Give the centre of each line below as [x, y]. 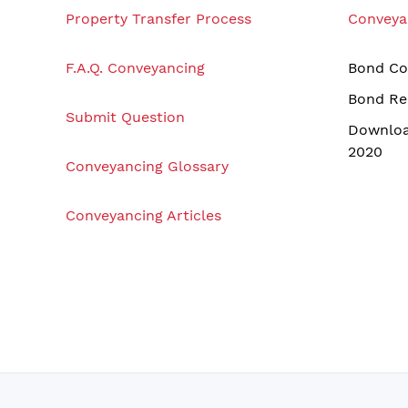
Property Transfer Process [158, 19]
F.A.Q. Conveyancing [135, 68]
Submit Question [125, 117]
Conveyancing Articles [143, 215]
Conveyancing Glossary [147, 166]
